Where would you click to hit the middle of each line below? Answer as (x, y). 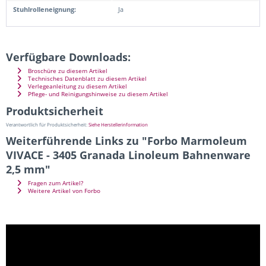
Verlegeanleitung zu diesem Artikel (77, 86)
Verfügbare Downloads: (68, 57)
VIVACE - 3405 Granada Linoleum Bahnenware (128, 155)
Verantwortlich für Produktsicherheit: (47, 124)
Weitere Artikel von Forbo (63, 191)
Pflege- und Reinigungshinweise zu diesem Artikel (97, 94)
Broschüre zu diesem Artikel (67, 71)
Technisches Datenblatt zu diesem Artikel (86, 78)
